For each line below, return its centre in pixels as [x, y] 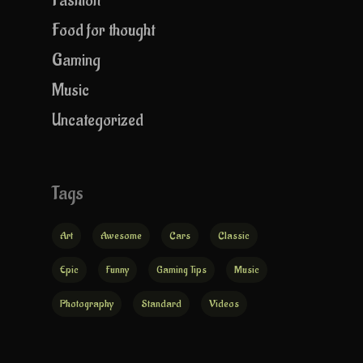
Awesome [121, 235]
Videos [224, 303]
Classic [234, 235]
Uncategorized [98, 120]
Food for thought [103, 30]
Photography [87, 303]
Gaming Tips [181, 269]
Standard [161, 303]
